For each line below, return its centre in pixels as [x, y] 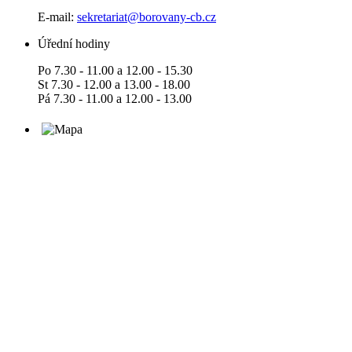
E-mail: [57, 16]
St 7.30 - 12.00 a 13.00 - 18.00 [114, 84]
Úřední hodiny [74, 43]
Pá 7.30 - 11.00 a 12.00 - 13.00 [115, 98]
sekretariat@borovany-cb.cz [147, 16]
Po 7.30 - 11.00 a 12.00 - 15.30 [115, 70]
